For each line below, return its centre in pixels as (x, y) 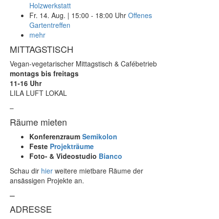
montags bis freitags (44, 73)
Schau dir (25, 171)
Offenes (140, 15)
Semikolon (100, 136)
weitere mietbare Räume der (98, 171)
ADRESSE (31, 209)
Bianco (110, 156)
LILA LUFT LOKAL (38, 93)
